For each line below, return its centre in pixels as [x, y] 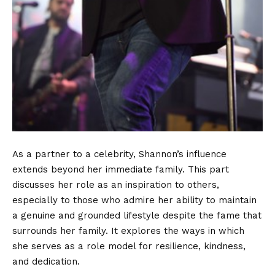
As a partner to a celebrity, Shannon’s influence [119, 154]
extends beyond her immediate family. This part [121, 169]
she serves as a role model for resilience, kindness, [129, 246]
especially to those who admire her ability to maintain [134, 200]
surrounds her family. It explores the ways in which [128, 230]
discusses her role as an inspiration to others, [116, 184]
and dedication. [46, 261]
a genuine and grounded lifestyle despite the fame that [137, 215]
